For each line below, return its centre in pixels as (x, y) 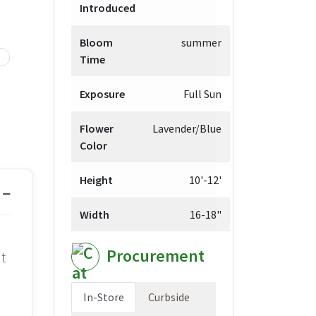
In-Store (104, 297)
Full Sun (202, 93)
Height (96, 180)
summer (201, 42)
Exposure (102, 93)
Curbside (169, 297)
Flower (97, 128)
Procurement (156, 255)
